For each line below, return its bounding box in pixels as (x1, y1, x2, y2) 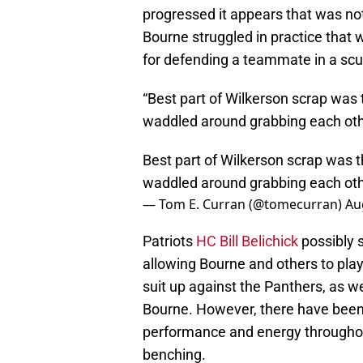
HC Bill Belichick (196, 233, 298, 250)
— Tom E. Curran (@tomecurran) (143, 195, 345, 214)
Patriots (143, 233, 196, 250)
